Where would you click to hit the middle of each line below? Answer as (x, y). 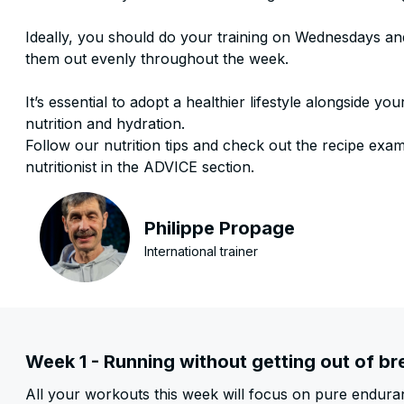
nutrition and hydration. (105, 124)
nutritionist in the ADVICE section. (140, 167)
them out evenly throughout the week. (157, 59)
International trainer (201, 251)
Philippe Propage (220, 228)
